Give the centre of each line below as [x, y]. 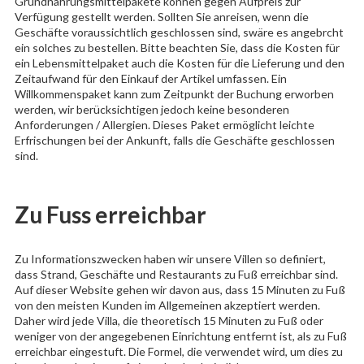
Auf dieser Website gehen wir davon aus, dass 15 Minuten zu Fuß [180, 290]
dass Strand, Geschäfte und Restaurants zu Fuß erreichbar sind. [176, 275]
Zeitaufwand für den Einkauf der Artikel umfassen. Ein [150, 78]
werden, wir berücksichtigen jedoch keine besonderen [152, 109]
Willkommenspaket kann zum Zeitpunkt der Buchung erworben [174, 93]
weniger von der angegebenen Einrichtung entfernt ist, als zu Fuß [180, 336]
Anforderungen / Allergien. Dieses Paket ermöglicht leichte [164, 124]
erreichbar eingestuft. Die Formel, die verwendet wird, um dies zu [178, 352]
